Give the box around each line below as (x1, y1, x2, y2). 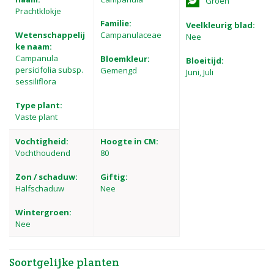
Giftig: (100, 171, 128, 183)
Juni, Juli (185, 67, 213, 78)
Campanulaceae (100, 29, 162, 41)
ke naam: (15, 41, 52, 53)
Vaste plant (15, 111, 57, 123)
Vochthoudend (15, 147, 70, 159)
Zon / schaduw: (15, 171, 78, 183)
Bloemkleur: (100, 53, 150, 65)
